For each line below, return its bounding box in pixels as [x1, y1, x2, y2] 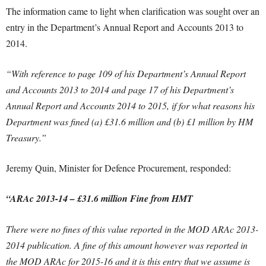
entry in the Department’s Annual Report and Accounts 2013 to [6, 21, 243, 33]
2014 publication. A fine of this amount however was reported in [6, 239, 248, 251]
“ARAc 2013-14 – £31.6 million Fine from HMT [6, 192, 193, 205]
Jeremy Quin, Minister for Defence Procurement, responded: [6, 161, 231, 174]
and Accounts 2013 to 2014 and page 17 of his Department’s [6, 83, 234, 96]
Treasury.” [6, 131, 46, 144]
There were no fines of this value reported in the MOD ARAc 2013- [6, 223, 258, 235]
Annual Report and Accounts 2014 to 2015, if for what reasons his [6, 99, 255, 112]
